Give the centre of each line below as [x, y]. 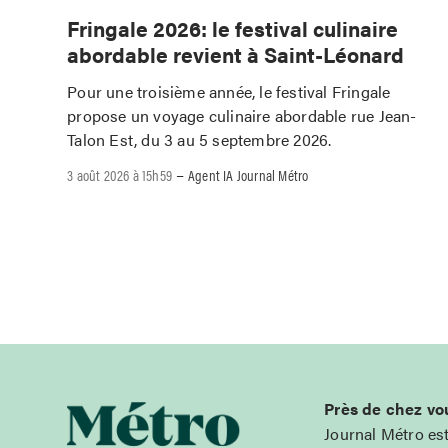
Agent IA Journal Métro [248, 174]
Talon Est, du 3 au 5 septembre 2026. [199, 139]
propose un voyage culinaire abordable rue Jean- [242, 115]
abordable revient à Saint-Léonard [236, 54]
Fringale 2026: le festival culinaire [233, 28]
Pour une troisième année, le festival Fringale [229, 91]
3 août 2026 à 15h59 [120, 174]
